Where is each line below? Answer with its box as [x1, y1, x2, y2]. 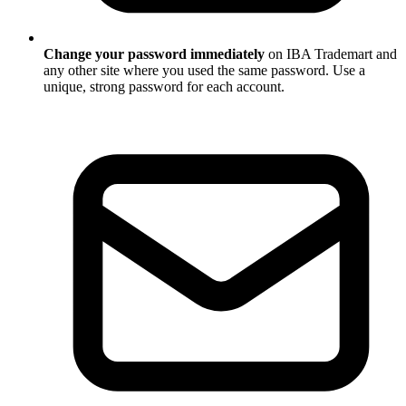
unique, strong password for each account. [43, 79, 285, 95]
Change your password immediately [43, 46, 265, 63]
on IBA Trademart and [265, 46, 397, 63]
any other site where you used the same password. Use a [43, 63, 365, 79]
